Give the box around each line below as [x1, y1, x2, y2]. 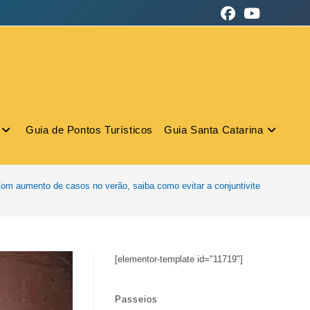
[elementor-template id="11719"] [115, 254, 243, 264]
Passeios [115, 294, 158, 304]
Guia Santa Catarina [163, 124, 264, 136]
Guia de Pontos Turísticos [25, 124, 153, 136]
